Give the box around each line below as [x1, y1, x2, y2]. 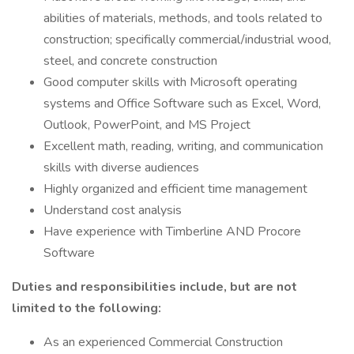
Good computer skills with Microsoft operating [43, 73, 297, 91]
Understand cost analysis [43, 201, 182, 219]
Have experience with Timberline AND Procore [43, 223, 301, 240]
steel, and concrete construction [43, 52, 217, 70]
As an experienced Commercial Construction [43, 333, 283, 351]
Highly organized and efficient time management [43, 180, 307, 198]
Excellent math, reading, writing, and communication [43, 137, 323, 155]
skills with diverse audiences [43, 159, 199, 176]
